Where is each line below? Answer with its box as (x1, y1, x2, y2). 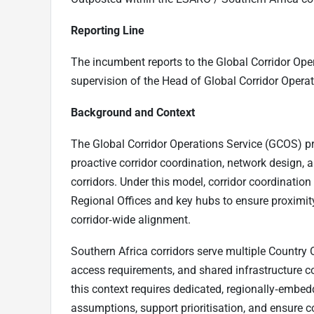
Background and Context (71, 105, 195, 119)
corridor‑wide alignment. (71, 212, 191, 226)
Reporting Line (71, 23, 144, 37)
